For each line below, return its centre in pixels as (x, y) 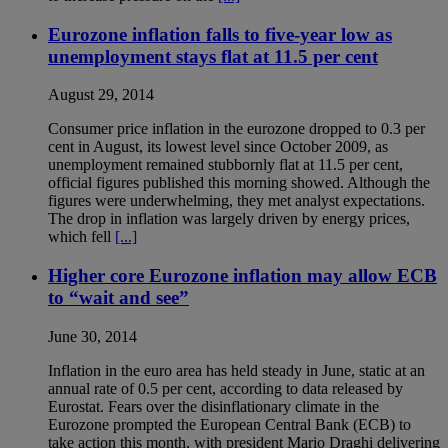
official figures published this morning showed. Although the (239, 183)
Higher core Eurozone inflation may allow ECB (242, 276)
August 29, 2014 (101, 95)
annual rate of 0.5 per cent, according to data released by (225, 388)
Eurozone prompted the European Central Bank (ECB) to (229, 424)
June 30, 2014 (92, 336)
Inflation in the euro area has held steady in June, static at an (236, 370)
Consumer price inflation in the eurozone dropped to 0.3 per (236, 129)
